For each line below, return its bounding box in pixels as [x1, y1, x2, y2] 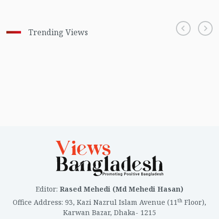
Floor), [182, 197, 206, 207]
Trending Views [28, 27, 88, 38]
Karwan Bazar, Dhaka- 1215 [63, 208, 156, 218]
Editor [36, 184, 56, 194]
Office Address [13, 197, 62, 207]
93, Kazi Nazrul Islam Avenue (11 [65, 197, 177, 207]
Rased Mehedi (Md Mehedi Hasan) [60, 184, 183, 194]
